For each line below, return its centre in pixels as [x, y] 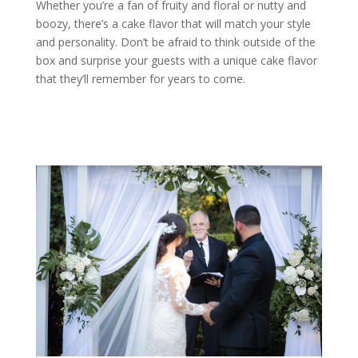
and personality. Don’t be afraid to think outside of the [175, 42]
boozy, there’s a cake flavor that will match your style [173, 23]
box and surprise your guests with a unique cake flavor [176, 60]
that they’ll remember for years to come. [140, 78]
